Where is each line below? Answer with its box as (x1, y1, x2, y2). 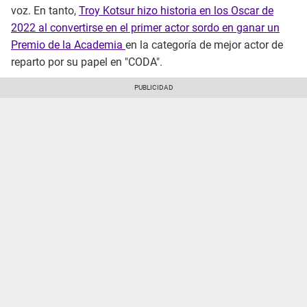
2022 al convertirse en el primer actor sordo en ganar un (11, 21, 280, 35)
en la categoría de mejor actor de (125, 38, 283, 52)
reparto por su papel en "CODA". (11, 56, 162, 69)
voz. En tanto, (11, 4, 79, 18)
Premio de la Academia (11, 38, 125, 52)
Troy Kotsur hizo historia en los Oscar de (79, 4, 273, 18)
